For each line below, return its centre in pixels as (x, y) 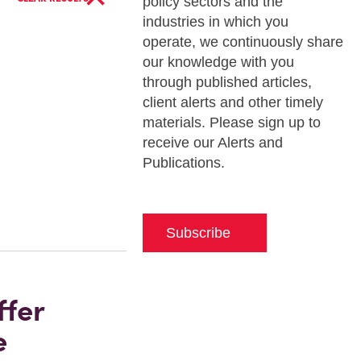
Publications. (183, 163)
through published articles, (227, 82)
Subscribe (198, 233)
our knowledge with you (218, 62)
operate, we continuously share (243, 42)
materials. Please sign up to (231, 122)
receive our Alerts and (212, 143)
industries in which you (215, 22)
